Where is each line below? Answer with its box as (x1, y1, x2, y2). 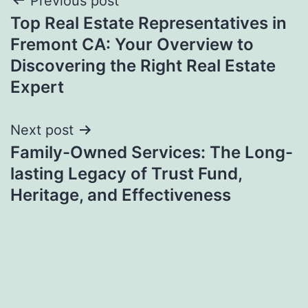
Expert (10, 76, 64, 97)
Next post (10, 121, 74, 138)
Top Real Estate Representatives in (10, 12, 287, 33)
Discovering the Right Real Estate (10, 55, 276, 76)
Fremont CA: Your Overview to (10, 34, 254, 54)
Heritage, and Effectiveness (10, 184, 231, 205)
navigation (10, 20, 130, 51)
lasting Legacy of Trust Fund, (10, 163, 242, 184)
